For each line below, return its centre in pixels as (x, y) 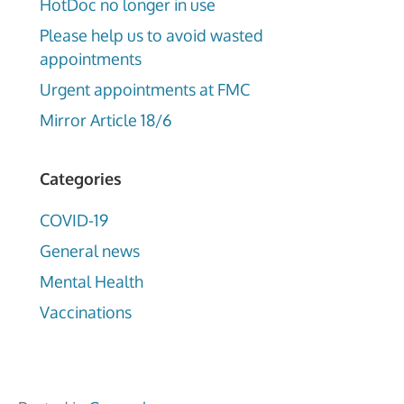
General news (90, 251)
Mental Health (92, 281)
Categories (81, 179)
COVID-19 (74, 220)
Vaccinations (86, 312)
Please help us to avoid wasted (151, 35)
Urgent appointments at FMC (145, 89)
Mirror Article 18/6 (106, 120)
